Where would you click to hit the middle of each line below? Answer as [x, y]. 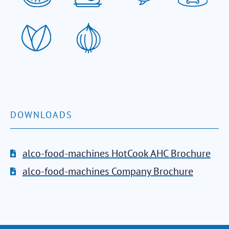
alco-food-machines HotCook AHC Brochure [116, 153]
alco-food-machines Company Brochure [108, 171]
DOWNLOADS [41, 115]
